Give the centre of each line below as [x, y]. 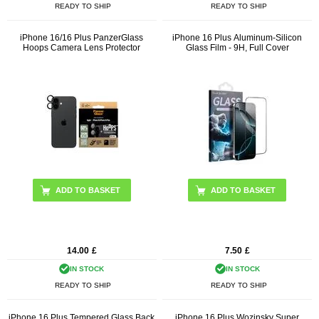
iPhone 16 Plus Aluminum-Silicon [237, 38]
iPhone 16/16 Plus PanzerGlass [82, 38]
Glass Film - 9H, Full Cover [237, 48]
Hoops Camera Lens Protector [82, 48]
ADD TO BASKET [88, 190]
